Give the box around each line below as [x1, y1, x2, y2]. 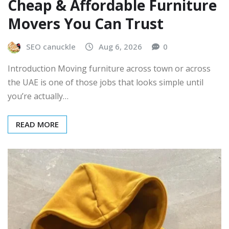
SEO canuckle [26, 41, 76, 52]
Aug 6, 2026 [99, 41, 142, 52]
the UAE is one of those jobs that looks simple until [8, 77, 203, 88]
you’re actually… [8, 90, 68, 102]
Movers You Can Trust [8, 13, 164, 33]
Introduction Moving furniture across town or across [8, 63, 211, 75]
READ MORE [16, 119, 59, 130]
